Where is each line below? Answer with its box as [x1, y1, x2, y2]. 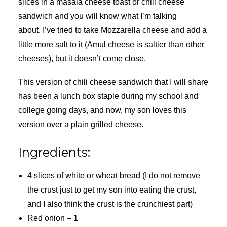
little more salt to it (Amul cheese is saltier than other [18, 40, 204, 49]
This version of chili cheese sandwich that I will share [18, 78, 208, 86]
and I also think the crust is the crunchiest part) [27, 200, 193, 208]
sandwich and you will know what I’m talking [18, 12, 177, 20]
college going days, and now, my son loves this [18, 106, 186, 115]
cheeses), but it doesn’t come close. [18, 54, 146, 63]
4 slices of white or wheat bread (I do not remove [27, 171, 200, 180]
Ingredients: [18, 145, 90, 160]
